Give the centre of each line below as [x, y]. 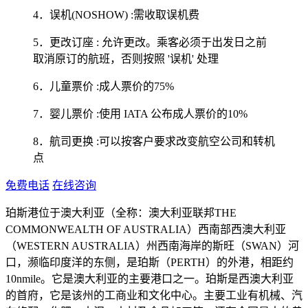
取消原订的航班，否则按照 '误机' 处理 [126, 58]
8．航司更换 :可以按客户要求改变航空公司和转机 [154, 141]
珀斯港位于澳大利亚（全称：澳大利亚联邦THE [121, 212]
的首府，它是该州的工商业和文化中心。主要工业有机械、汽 [154, 295]
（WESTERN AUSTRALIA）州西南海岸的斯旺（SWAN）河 [152, 245]
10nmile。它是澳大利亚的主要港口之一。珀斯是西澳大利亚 [150, 278]
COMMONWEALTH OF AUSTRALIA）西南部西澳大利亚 [146, 229]
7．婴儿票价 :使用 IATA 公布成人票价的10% [140, 113]
